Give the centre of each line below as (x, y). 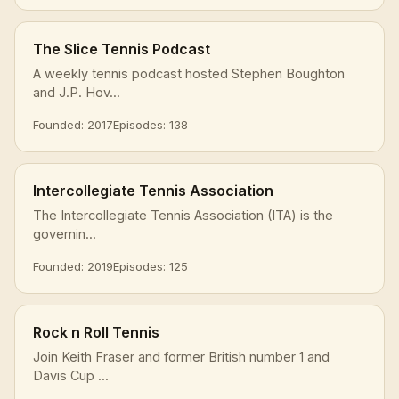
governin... (65, 233)
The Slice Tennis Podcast (122, 49)
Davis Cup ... (71, 375)
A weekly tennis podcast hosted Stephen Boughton (189, 73)
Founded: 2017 (73, 124)
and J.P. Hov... (77, 92)
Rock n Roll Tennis (96, 332)
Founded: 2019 (73, 266)
